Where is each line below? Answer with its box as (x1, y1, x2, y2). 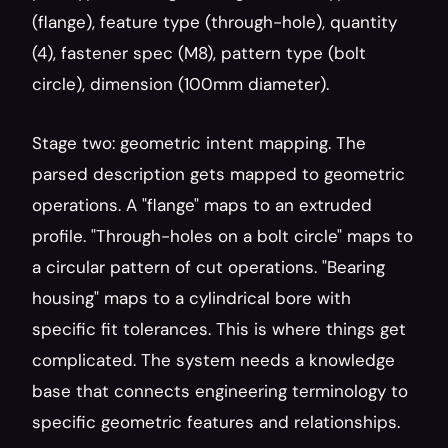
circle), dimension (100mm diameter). (32, 73, 329, 95)
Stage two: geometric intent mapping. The (32, 132, 366, 154)
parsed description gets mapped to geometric (32, 163, 405, 185)
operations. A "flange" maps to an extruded (32, 194, 372, 216)
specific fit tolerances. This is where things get (32, 318, 406, 340)
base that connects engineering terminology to (32, 380, 408, 402)
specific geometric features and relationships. (32, 411, 400, 433)
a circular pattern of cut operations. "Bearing (32, 256, 385, 278)
